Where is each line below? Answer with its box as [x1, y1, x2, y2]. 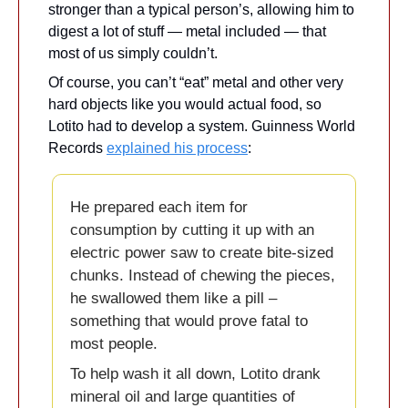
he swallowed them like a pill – [70, 289, 277, 307]
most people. [70, 334, 158, 352]
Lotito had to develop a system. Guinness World [48, 117, 355, 134]
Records [48, 139, 107, 156]
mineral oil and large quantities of [70, 387, 295, 405]
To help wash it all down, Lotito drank [70, 364, 321, 382]
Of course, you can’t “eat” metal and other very [48, 74, 343, 90]
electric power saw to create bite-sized [70, 243, 333, 261]
